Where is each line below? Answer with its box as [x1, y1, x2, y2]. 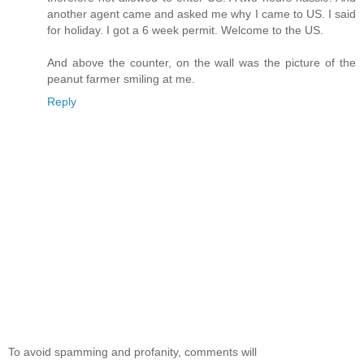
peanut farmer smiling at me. [47, 72, 195, 86]
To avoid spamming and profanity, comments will [8, 344, 257, 358]
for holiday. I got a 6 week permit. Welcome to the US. [47, 24, 323, 37]
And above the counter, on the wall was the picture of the [47, 56, 356, 70]
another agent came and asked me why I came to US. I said [47, 7, 356, 21]
